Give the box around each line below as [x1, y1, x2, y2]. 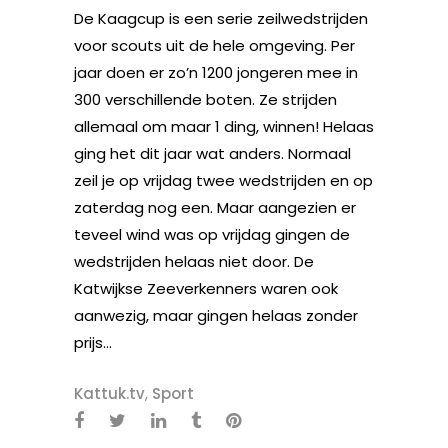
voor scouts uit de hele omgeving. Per [74, 35, 355, 56]
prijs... [74, 332, 112, 353]
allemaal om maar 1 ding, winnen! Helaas [74, 116, 374, 137]
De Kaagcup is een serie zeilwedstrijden [74, 8, 368, 29]
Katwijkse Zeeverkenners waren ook [74, 278, 338, 299]
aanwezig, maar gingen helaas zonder [74, 305, 358, 326]
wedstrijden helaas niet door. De [74, 251, 314, 272]
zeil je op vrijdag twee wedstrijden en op [74, 170, 373, 191]
